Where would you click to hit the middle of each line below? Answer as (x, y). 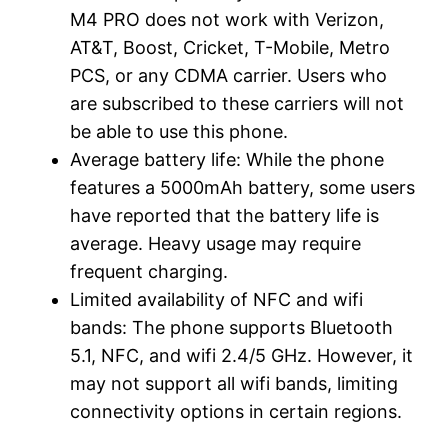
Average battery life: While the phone (227, 160)
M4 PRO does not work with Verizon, (227, 20)
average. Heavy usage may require (216, 244)
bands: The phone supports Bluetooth (232, 328)
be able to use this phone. (179, 132)
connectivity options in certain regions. (236, 412)
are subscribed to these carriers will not (237, 104)
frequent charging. (149, 272)
